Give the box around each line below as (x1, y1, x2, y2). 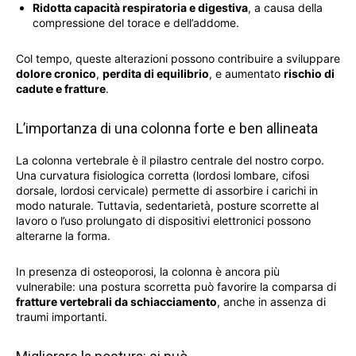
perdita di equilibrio (103, 67, 209, 81)
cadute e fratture (16, 82, 106, 96)
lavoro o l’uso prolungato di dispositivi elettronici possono (16, 214, 311, 228)
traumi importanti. (16, 310, 107, 324)
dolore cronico (16, 67, 96, 81)
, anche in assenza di (217, 295, 326, 309)
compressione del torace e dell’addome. (33, 16, 239, 30)
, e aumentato (209, 67, 284, 81)
